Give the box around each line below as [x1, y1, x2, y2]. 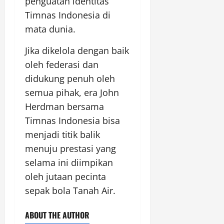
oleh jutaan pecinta [25, 170, 106, 183]
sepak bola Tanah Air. [25, 184, 115, 197]
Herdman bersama [25, 100, 104, 113]
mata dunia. [25, 23, 75, 35]
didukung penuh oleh [25, 72, 115, 85]
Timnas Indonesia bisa [25, 114, 120, 127]
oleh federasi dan [25, 58, 98, 71]
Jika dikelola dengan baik [25, 44, 129, 57]
